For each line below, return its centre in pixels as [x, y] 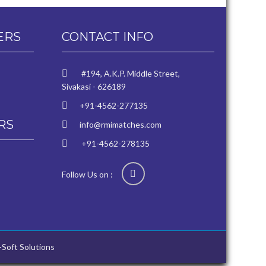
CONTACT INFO [107, 37]
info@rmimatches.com [120, 124]
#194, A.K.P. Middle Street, [129, 73]
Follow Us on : [91, 174]
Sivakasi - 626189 [94, 86]
